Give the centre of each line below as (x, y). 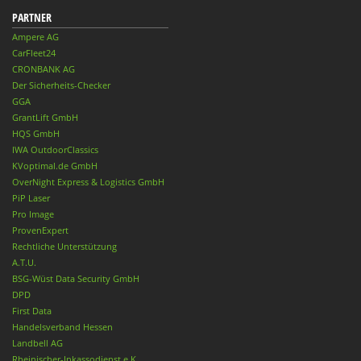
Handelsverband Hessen (62, 326)
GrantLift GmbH (45, 117)
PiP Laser (31, 197)
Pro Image (33, 214)
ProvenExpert (40, 230)
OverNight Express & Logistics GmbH (88, 181)
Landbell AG (37, 342)
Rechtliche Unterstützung (64, 246)
